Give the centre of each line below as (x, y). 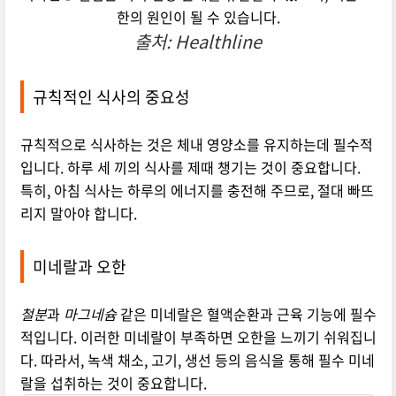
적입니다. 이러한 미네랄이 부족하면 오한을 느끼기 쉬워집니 (198, 337)
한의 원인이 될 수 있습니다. (198, 17)
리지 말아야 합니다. (78, 213)
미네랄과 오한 (79, 267)
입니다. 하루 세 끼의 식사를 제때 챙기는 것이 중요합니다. (190, 168)
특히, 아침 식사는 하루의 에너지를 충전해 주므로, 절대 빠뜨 (197, 190)
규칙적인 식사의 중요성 (111, 97)
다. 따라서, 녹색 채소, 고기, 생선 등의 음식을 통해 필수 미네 (197, 360)
